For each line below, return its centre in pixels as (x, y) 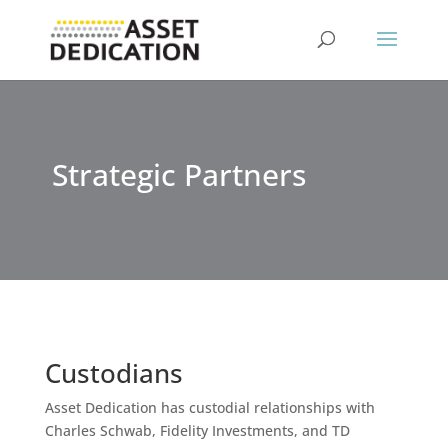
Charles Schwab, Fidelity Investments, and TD (197, 430)
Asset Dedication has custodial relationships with (209, 407)
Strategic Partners (178, 174)
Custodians (113, 373)
